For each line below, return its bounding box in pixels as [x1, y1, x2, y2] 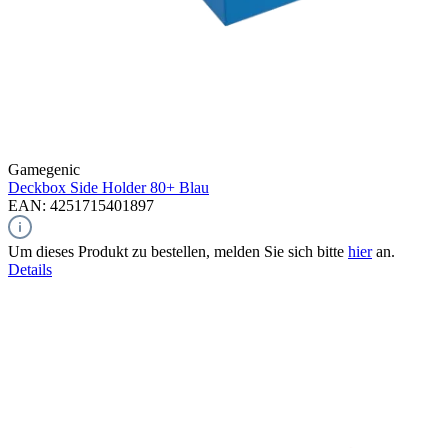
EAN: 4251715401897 [8, 196, 154, 214]
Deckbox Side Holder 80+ [8, 178, 175, 196]
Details [8, 260, 52, 278]
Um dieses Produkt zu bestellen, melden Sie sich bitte [8, 242, 348, 260]
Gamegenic [8, 160, 80, 178]
